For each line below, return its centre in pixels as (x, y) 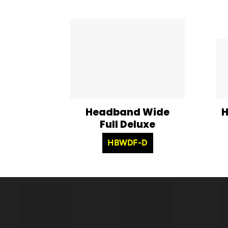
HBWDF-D (127, 142)
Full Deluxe (127, 124)
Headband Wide (127, 112)
